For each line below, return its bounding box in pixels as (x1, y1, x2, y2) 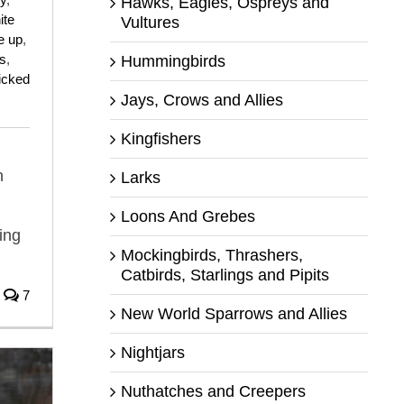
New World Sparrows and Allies (120, 304, 347, 323)
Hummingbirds (120, 51, 225, 70)
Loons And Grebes (120, 207, 255, 225)
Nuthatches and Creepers (120, 381, 306, 400)
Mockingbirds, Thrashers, (120, 245, 303, 264)
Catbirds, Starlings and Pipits (120, 265, 329, 284)
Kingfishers (120, 129, 201, 148)
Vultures (120, 13, 179, 32)
